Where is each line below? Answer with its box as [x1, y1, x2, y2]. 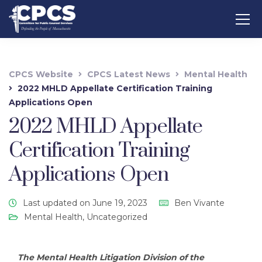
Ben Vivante [174, 198, 225, 208]
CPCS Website [9, 69, 73, 80]
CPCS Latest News [87, 69, 170, 80]
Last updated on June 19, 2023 [23, 198, 147, 208]
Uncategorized [87, 212, 147, 222]
